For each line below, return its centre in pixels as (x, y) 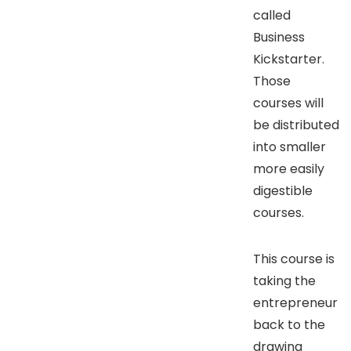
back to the (289, 324)
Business (279, 37)
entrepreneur (295, 302)
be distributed (296, 125)
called (272, 15)
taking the (284, 280)
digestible (283, 190)
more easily (289, 168)
